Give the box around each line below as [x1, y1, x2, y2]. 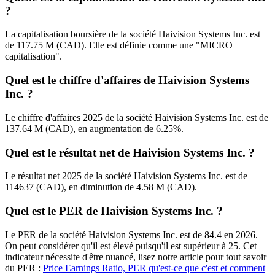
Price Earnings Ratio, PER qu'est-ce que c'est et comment [43, 262, 265, 273]
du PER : [5, 262, 43, 273]
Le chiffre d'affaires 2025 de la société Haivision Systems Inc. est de [5, 112, 268, 123]
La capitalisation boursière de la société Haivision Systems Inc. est [5, 29, 260, 40]
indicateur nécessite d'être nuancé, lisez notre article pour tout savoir [5, 251, 266, 262]
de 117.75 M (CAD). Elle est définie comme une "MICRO [5, 40, 233, 51]
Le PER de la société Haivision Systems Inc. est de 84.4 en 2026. [5, 229, 258, 240]
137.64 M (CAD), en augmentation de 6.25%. [5, 123, 184, 134]
